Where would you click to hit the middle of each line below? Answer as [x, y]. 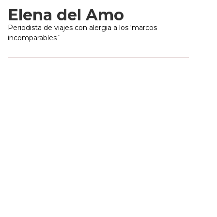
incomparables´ [34, 38]
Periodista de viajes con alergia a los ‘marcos [82, 28]
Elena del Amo [66, 15]
